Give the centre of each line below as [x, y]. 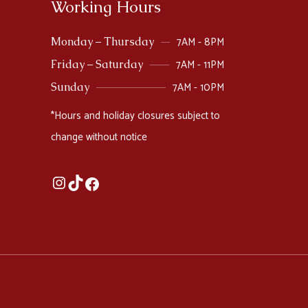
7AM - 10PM [198, 88]
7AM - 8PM [200, 42]
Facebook [116, 191]
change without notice [99, 137]
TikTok [90, 190]
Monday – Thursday [102, 42]
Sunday [70, 87]
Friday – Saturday [97, 64]
